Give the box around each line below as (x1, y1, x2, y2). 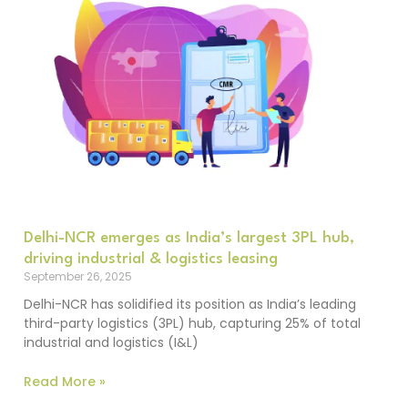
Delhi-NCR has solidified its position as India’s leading (23, 295, 356, 314)
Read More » (23, 372, 106, 391)
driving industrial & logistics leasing (23, 251, 278, 268)
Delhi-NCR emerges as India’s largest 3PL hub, (23, 230, 354, 247)
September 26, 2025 (23, 269, 132, 285)
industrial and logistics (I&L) (23, 333, 199, 352)
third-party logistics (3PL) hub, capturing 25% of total (23, 314, 361, 333)
